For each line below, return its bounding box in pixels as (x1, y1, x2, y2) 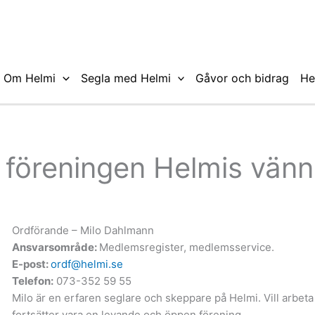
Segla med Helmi (80, 71, 171, 85)
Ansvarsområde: (11, 240, 99, 254)
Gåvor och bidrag (195, 71, 290, 85)
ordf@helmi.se (50, 257, 123, 271)
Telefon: (11, 274, 53, 288)
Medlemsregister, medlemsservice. (98, 240, 274, 254)
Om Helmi (4, 71, 56, 85)
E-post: (11, 257, 51, 271)
